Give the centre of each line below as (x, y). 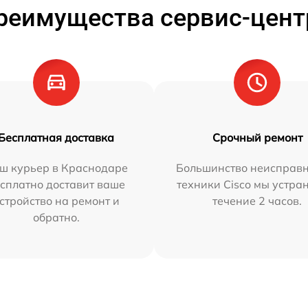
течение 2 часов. (257, 201)
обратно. (56, 217)
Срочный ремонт (257, 137)
